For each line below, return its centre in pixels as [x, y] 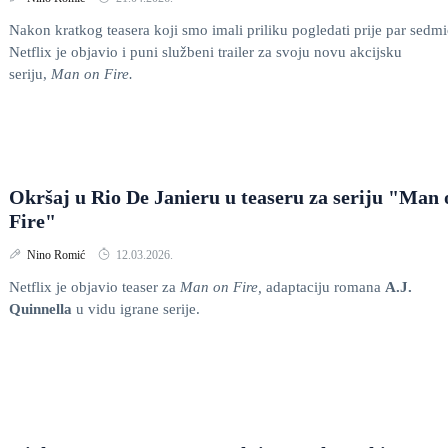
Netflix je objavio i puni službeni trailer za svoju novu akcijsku [205, 52]
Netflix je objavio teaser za [94, 287]
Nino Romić [57, 255]
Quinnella [42, 309]
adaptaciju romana [325, 287]
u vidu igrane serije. [138, 309]
